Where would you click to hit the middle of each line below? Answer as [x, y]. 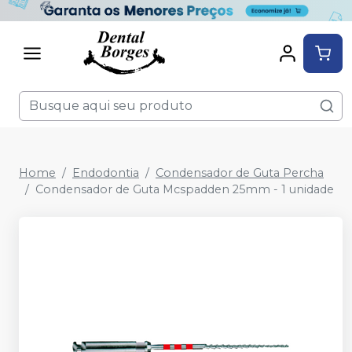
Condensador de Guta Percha [240, 173]
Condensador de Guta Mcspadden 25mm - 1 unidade [185, 189]
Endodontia [106, 173]
